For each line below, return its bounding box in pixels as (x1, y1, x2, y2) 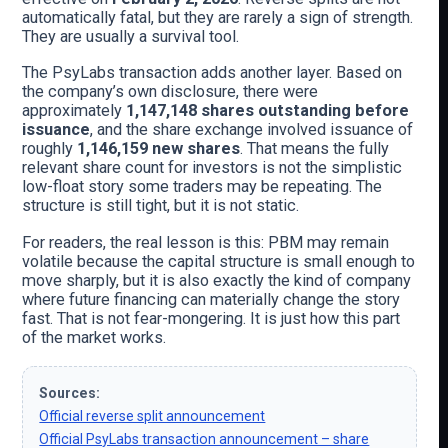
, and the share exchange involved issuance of (90, 120, 414, 140)
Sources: (39, 384, 101, 401)
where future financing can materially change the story (22, 290, 401, 310)
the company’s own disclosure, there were (22, 82, 319, 102)
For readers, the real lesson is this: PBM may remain (22, 233, 390, 253)
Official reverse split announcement (39, 407, 266, 424)
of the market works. (22, 328, 167, 348)
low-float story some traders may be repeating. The (22, 177, 383, 197)
